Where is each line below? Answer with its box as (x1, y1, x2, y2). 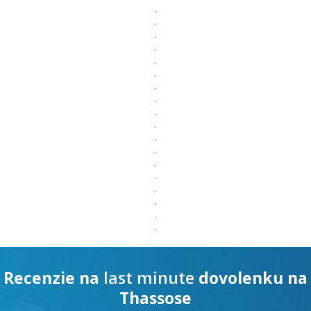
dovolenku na (199, 267, 308, 289)
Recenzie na (3, 267, 99, 289)
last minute (99, 267, 199, 289)
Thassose (119, 287, 192, 309)
